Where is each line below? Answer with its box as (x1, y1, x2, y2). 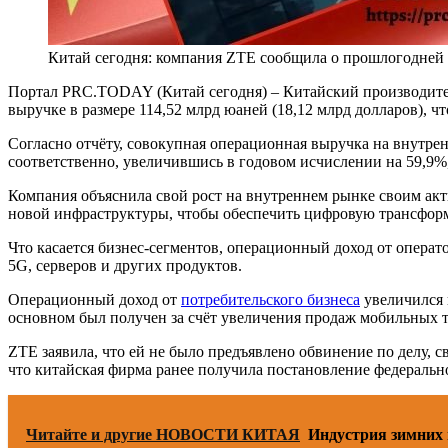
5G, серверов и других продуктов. (8, 256, 242, 274)
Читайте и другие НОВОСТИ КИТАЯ (26, 425, 300, 443)
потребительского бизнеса (181, 290, 360, 308)
